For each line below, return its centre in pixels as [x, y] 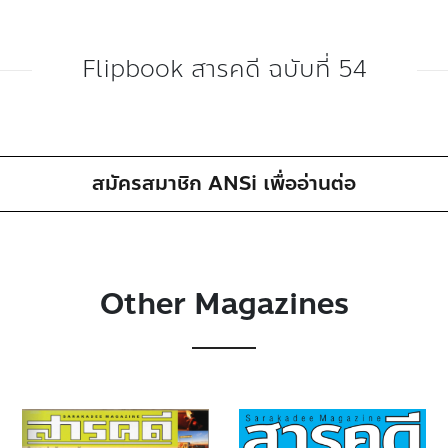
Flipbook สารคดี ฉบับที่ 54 [224, 69]
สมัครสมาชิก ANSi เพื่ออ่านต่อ [223, 183]
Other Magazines [224, 304]
